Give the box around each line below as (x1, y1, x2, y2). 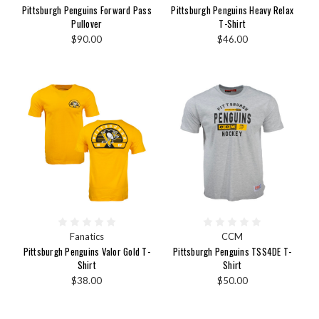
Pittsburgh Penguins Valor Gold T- (23, 244, 150, 259)
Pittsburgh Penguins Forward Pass (21, 2, 152, 17)
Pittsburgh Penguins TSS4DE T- (173, 244, 292, 259)
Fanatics (69, 231, 104, 243)
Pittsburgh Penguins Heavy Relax (171, 2, 294, 17)
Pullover (71, 16, 103, 31)
